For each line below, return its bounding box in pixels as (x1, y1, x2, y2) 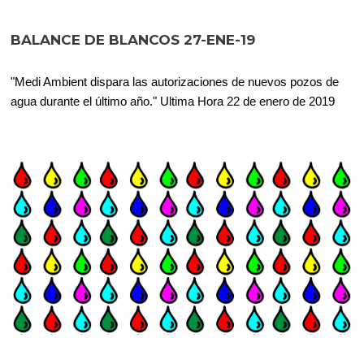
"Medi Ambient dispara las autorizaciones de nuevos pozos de (11, 75, 340, 89)
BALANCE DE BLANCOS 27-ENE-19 (11, 32, 256, 49)
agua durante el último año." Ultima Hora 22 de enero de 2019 (11, 94, 336, 109)
